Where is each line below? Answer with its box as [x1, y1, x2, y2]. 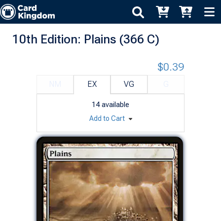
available [102, 100, 129, 109]
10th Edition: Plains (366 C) [12, 32, 159, 46]
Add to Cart [89, 114, 126, 122]
